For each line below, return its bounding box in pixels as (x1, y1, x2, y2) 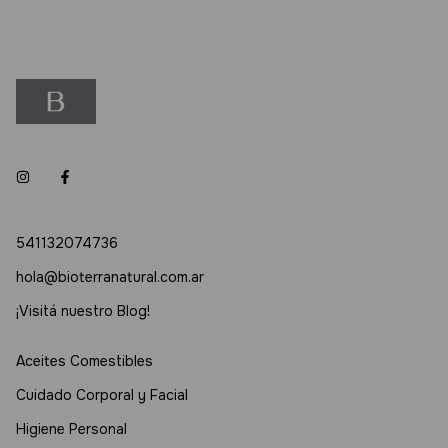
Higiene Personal (16, 420, 127, 438)
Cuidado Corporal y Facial (16, 386, 188, 404)
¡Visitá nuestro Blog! (16, 302, 150, 320)
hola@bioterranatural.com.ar (16, 268, 204, 286)
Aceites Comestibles (16, 352, 153, 370)
